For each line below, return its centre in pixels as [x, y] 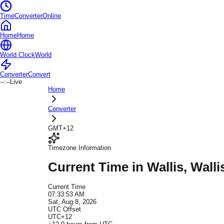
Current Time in [97, 167]
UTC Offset [64, 209]
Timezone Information [79, 148]
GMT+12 [61, 128]
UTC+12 [60, 217]
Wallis [165, 167]
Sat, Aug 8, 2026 [72, 202]
